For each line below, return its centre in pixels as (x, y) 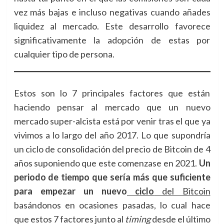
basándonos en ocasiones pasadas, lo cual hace (112, 205)
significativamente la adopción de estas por (112, 40)
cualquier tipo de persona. (64, 54)
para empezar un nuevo (70, 191)
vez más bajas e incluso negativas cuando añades (112, 12)
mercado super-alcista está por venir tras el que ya (112, 121)
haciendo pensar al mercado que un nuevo (112, 107)
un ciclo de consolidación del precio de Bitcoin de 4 (112, 149)
